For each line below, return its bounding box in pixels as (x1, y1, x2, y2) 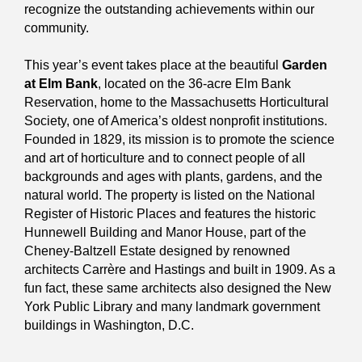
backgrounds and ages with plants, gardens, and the (24, 169, 322, 183)
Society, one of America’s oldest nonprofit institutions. (24, 113, 327, 128)
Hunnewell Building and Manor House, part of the (24, 225, 306, 239)
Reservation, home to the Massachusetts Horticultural (24, 95, 329, 109)
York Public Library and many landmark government (24, 299, 320, 314)
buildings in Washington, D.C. (24, 318, 194, 332)
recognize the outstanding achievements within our (24, 2, 314, 16)
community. (24, 20, 89, 35)
